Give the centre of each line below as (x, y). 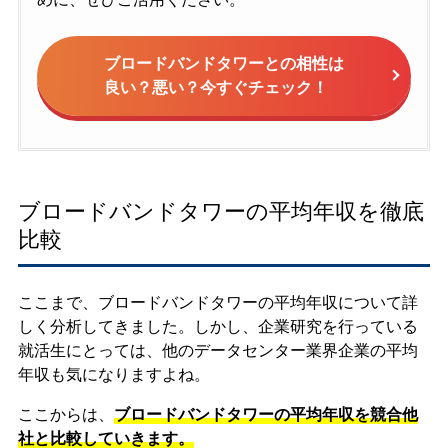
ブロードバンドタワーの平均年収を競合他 (265, 415)
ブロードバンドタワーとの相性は (224, 63)
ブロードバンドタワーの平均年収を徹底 (220, 212)
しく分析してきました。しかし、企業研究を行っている (217, 327)
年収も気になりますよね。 (113, 375)
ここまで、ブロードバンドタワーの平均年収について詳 (217, 303)
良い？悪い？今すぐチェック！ (216, 87)
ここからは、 (65, 415)
